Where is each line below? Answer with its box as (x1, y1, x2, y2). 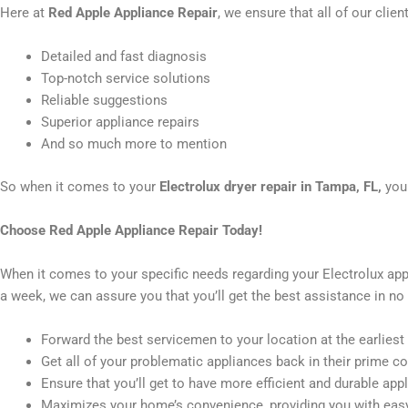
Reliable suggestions (41, 92, 168, 108)
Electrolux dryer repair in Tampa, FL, (159, 178, 385, 195)
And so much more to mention (41, 136, 227, 152)
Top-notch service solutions (41, 70, 210, 87)
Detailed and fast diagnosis (41, 48, 207, 65)
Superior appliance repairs (41, 114, 199, 130)
